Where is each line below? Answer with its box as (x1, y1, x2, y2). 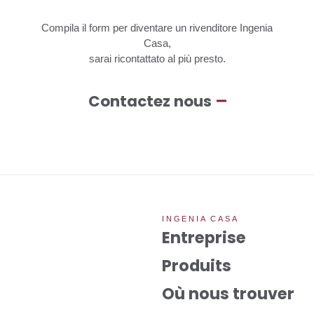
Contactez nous (88, 90, 212, 112)
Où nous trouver (162, 282, 294, 305)
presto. (193, 53, 226, 65)
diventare (130, 22, 172, 34)
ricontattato (114, 53, 165, 65)
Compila (41, 22, 79, 34)
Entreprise (162, 226, 246, 249)
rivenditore (189, 22, 237, 34)
